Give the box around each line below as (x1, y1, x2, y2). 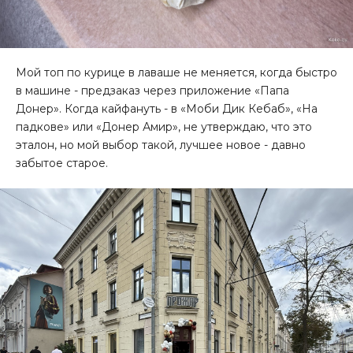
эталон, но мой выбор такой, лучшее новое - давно (16, 138, 306, 152)
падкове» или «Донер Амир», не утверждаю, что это (16, 120, 312, 134)
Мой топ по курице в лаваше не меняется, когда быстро (16, 65, 337, 80)
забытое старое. (16, 156, 108, 170)
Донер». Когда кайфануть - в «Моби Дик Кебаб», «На (16, 102, 318, 116)
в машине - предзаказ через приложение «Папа (16, 84, 289, 98)
